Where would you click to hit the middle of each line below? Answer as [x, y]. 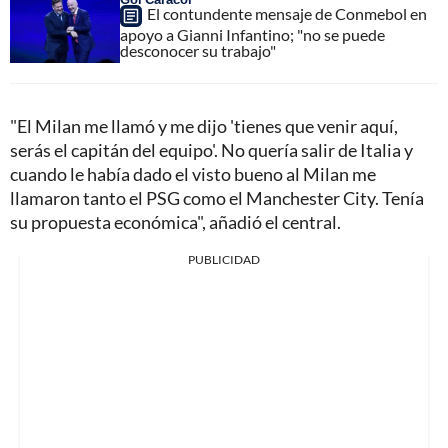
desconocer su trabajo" [198, 50]
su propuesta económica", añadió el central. [175, 221]
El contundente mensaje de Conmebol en [287, 13]
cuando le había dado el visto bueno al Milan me [193, 173]
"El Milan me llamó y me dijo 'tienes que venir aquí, [204, 125]
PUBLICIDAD [224, 259]
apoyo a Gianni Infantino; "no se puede [252, 34]
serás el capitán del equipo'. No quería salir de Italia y [211, 149]
